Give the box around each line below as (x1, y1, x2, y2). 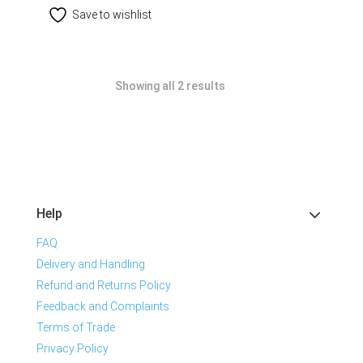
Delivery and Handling (36, 257, 145, 271)
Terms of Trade (36, 320, 115, 334)
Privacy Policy (36, 341, 109, 355)
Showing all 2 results (115, 79, 225, 92)
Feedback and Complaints (36, 299, 169, 313)
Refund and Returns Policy (36, 278, 171, 292)
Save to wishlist (71, 7, 152, 21)
